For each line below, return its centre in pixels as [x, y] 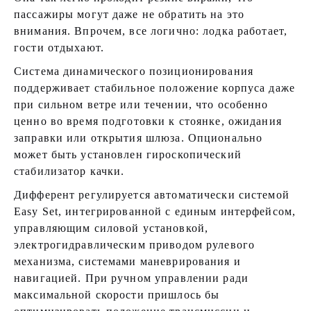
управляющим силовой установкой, [111, 228]
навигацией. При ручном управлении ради [131, 278]
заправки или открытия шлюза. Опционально [138, 138]
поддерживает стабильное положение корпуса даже [154, 88]
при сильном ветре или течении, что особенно [141, 104]
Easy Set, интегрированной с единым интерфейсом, [155, 211]
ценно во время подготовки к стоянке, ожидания [148, 121]
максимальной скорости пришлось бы [117, 295]
